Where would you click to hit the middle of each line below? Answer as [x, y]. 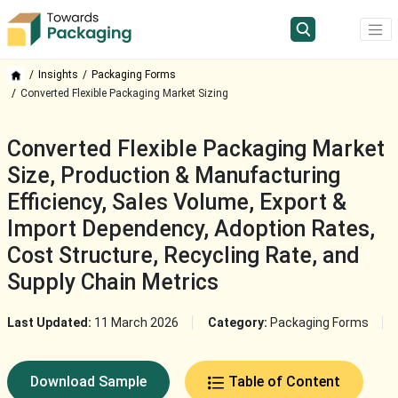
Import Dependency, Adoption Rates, [191, 229]
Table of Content [284, 382]
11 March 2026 [136, 323]
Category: [239, 323]
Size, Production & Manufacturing [173, 176]
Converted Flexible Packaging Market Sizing [124, 94]
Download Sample [88, 382]
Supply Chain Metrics [112, 283]
